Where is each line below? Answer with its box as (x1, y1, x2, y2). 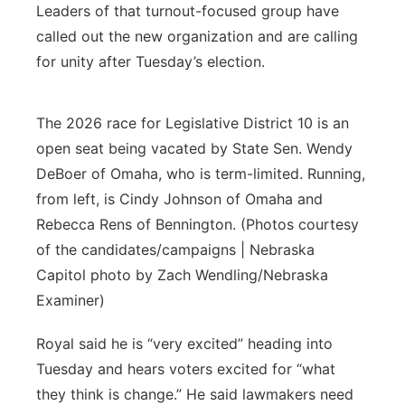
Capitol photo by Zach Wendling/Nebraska (36, 266, 328, 284)
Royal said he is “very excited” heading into (36, 334, 333, 353)
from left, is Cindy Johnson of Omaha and (36, 190, 323, 208)
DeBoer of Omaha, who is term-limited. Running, (36, 165, 365, 183)
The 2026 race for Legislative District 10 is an (36, 114, 349, 132)
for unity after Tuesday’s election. (36, 52, 265, 71)
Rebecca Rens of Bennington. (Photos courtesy (36, 215, 359, 233)
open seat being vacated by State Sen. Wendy (36, 139, 353, 157)
